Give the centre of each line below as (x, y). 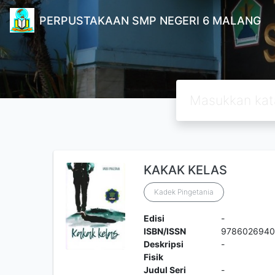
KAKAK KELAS (185, 170)
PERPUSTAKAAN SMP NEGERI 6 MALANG (150, 20)
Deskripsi (163, 244)
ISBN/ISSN (165, 231)
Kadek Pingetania (184, 192)
